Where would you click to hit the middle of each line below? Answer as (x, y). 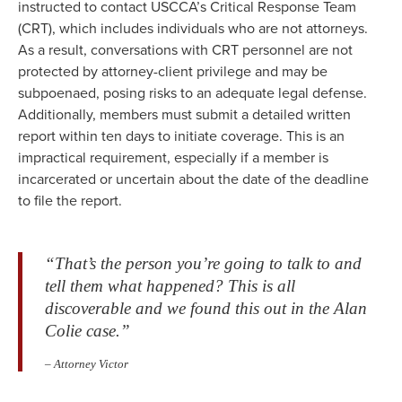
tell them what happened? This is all (170, 286)
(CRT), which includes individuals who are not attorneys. (193, 29)
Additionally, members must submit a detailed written (184, 115)
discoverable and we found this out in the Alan (206, 309)
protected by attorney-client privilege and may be (173, 72)
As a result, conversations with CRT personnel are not (185, 50)
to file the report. (70, 201)
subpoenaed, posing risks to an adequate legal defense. (192, 93)
